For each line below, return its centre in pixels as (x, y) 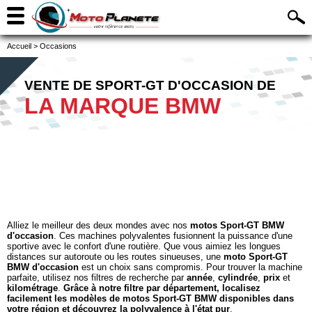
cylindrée (238, 278)
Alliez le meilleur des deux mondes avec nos (99, 225)
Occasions (58, 46)
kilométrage (32, 288)
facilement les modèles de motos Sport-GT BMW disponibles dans (150, 298)
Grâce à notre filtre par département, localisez (162, 288)
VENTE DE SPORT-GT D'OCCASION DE (150, 85)
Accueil (19, 46)
